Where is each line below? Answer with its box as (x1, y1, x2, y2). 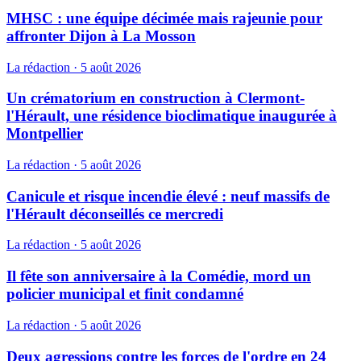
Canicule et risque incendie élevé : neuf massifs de (6, 187, 330, 205)
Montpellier (6, 125, 83, 143)
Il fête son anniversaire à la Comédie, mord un (6, 268, 311, 285)
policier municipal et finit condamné (6, 285, 243, 303)
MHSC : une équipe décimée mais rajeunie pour (6, 9, 322, 27)
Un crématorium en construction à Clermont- (6, 89, 305, 107)
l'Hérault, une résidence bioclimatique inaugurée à (6, 107, 337, 125)
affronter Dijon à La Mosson (6, 27, 196, 44)
